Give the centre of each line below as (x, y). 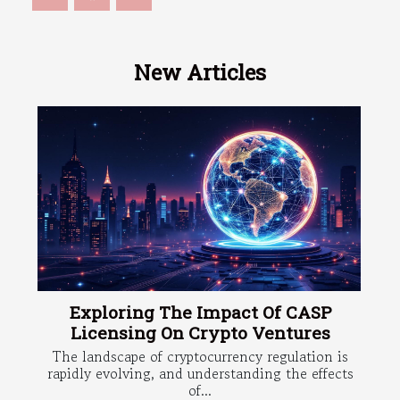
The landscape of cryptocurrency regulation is (200, 357)
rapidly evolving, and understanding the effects (200, 374)
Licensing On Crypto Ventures (200, 333)
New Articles (200, 73)
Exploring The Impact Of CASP (200, 312)
